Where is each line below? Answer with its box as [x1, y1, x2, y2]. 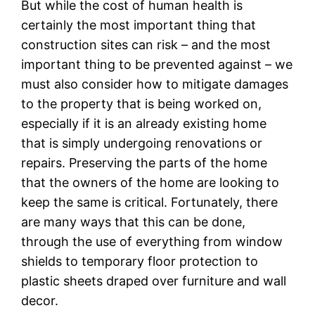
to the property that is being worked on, [21, 96, 262, 111]
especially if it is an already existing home [21, 115, 267, 131]
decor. [21, 292, 59, 308]
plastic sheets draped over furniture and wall [21, 273, 287, 288]
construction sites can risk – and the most [21, 37, 271, 52]
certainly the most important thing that [21, 17, 257, 32]
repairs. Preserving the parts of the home [21, 155, 268, 170]
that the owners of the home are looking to [21, 174, 280, 190]
